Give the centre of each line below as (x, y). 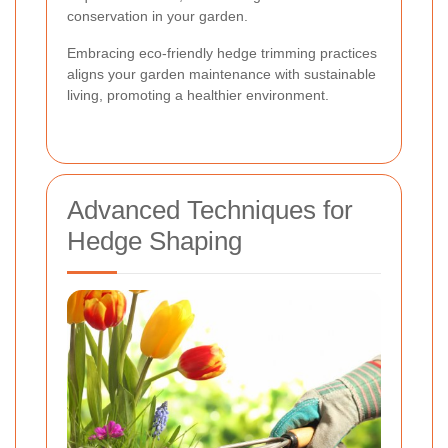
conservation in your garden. (157, 16)
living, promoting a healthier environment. (198, 95)
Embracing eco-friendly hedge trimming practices (222, 53)
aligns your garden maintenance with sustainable (221, 74)
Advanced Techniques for (210, 210)
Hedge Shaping (154, 241)
